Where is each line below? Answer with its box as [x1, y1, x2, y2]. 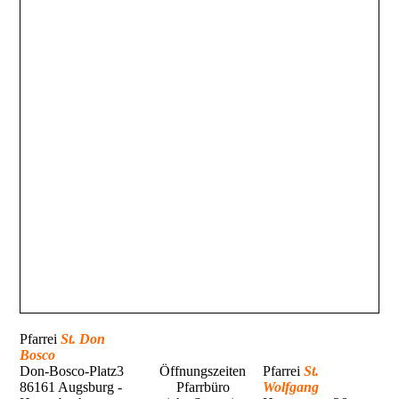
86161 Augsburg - [20, 379, 123, 395]
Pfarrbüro [175, 379, 230, 395]
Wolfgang [263, 379, 320, 395]
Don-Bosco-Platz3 [20, 363, 125, 379]
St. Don [61, 331, 106, 347]
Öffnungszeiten [159, 363, 247, 379]
